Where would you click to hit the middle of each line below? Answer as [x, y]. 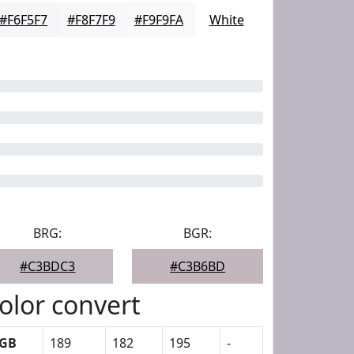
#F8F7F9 [91, 20]
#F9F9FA [158, 20]
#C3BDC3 [48, 266]
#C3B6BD [198, 266]
